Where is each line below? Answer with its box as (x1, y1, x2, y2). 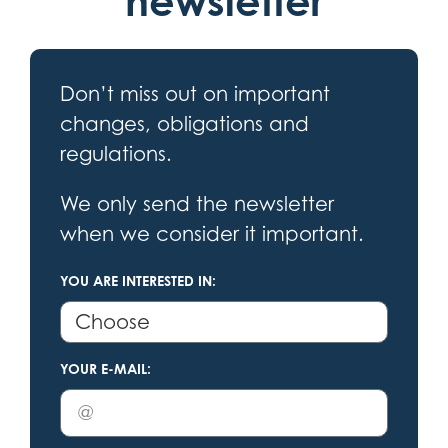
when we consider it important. (60, 222, 364, 247)
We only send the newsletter (60, 192, 334, 217)
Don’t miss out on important (60, 82, 330, 107)
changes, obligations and (60, 112, 309, 137)
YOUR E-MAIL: (60, 360, 151, 378)
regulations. (60, 142, 172, 167)
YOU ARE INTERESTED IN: (60, 272, 216, 290)
